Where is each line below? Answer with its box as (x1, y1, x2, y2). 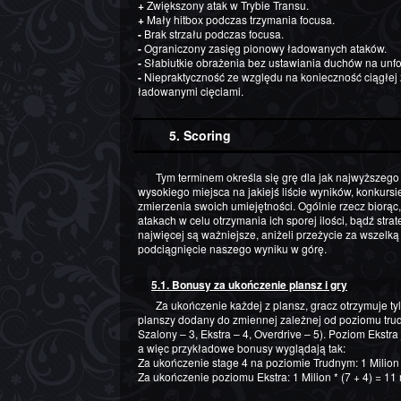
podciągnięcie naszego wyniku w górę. (138, 241, 327, 257)
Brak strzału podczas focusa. (141, 26, 284, 42)
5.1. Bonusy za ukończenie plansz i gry (151, 277, 347, 294)
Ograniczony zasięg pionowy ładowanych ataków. (141, 40, 387, 56)
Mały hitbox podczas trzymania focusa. (144, 12, 335, 28)
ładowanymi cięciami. (138, 83, 243, 99)
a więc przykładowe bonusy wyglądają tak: (138, 340, 346, 356)
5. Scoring (169, 126, 231, 145)
